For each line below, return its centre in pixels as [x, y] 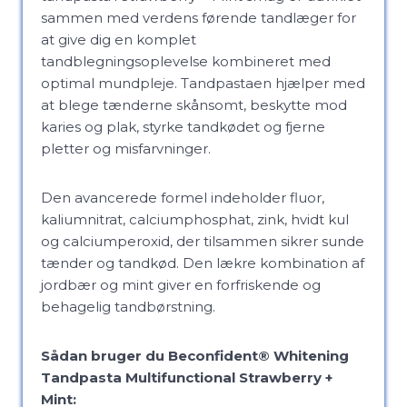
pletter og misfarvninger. [126, 149]
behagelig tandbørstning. [128, 307]
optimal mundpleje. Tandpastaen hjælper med [203, 83]
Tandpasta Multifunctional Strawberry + [187, 377]
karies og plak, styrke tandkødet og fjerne [183, 127]
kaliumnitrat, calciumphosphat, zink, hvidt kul [195, 219]
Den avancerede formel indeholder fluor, [183, 198]
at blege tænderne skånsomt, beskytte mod [194, 105]
